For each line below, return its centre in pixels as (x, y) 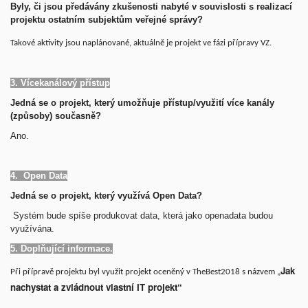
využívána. (32, 228)
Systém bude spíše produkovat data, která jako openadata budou (142, 215)
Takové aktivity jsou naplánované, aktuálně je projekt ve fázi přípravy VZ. (141, 43)
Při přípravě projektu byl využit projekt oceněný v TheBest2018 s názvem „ (145, 272)
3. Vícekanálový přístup (60, 82)
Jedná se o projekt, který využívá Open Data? (106, 195)
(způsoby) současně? (56, 115)
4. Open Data (39, 175)
